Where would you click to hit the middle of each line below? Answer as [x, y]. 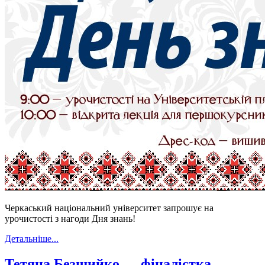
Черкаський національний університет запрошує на [109, 208]
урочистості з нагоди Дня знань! [70, 218]
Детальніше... [32, 238]
